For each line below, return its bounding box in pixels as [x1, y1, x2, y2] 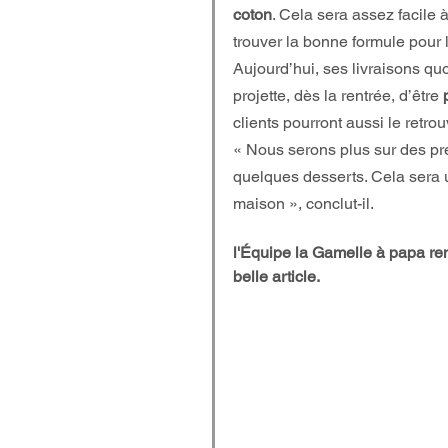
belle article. [233, 267, 320, 286]
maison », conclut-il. [233, 194, 374, 213]
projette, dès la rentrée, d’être [233, 86, 443, 105]
